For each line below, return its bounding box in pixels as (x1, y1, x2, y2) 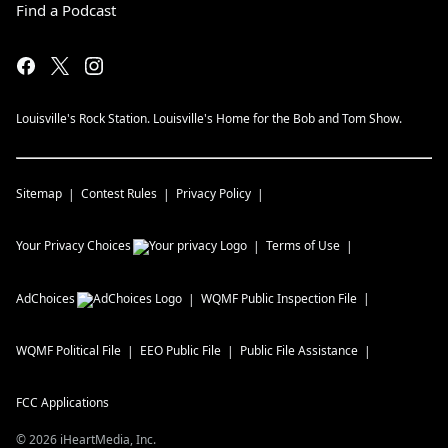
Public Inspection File (241, 290, 357, 307)
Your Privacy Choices (16, 237, 131, 254)
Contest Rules (81, 185, 157, 202)
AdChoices (16, 290, 75, 307)
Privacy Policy (176, 185, 251, 202)
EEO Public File (140, 342, 221, 359)
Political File (56, 342, 121, 359)
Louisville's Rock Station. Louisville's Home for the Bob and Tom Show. (16, 110, 402, 127)
